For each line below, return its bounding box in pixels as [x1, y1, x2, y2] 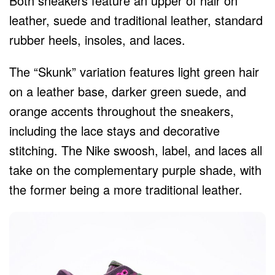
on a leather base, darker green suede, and [9, 82, 246, 101]
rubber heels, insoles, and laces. [9, 31, 185, 49]
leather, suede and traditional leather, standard [9, 11, 263, 29]
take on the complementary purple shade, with [9, 161, 261, 179]
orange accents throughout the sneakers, [9, 102, 234, 120]
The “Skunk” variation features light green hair [9, 63, 259, 81]
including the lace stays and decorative [9, 122, 220, 140]
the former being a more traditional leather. [9, 180, 242, 199]
